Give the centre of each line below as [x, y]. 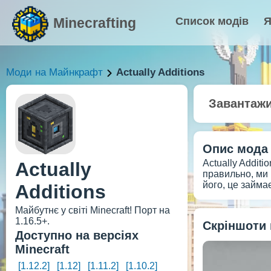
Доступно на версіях [77, 235]
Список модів [212, 21]
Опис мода [235, 149]
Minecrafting [95, 23]
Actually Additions [160, 72]
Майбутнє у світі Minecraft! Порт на [93, 210]
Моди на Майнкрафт [54, 72]
